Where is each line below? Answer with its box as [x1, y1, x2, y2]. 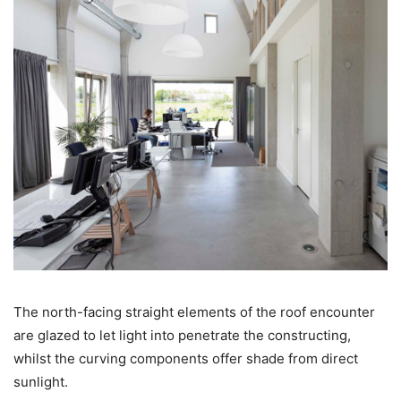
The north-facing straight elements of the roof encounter [13, 303, 375, 320]
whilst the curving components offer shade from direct [13, 349, 358, 367]
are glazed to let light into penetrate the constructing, [13, 326, 351, 344]
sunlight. [13, 372, 68, 390]
